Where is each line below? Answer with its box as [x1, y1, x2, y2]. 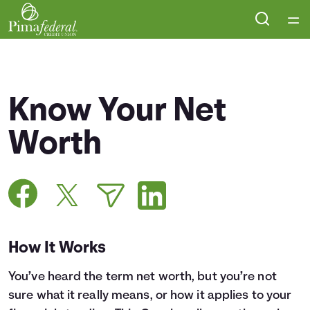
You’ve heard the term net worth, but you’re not [8, 271, 277, 284]
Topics [119, 285, 166, 302]
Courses [119, 84, 181, 101]
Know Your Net [8, 95, 227, 129]
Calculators [119, 205, 204, 221]
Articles [119, 165, 176, 181]
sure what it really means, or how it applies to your [8, 289, 292, 302]
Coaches [119, 245, 185, 262]
